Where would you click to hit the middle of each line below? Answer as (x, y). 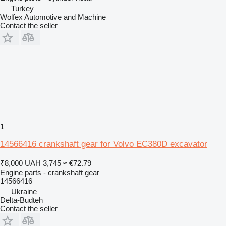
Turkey (22, 8)
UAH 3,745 (43, 163)
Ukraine (24, 191)
